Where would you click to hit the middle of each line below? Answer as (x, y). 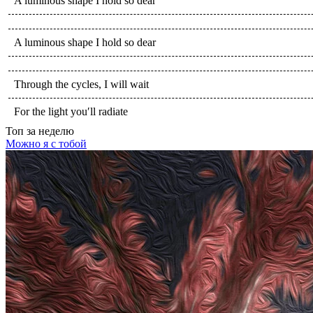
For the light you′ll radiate (71, 111)
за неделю (49, 131)
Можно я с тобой (46, 143)
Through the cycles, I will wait (81, 84)
